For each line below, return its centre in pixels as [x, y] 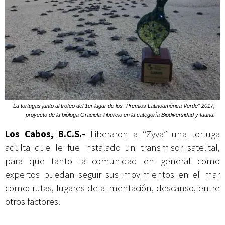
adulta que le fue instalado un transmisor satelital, [113, 148]
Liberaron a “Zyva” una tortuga [153, 134]
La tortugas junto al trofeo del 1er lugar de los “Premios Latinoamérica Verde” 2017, [114, 106]
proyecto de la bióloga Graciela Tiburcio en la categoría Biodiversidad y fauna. [120, 115]
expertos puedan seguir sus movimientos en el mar [113, 175]
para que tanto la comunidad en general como [113, 161]
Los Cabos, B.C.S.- [45, 134]
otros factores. [36, 202]
